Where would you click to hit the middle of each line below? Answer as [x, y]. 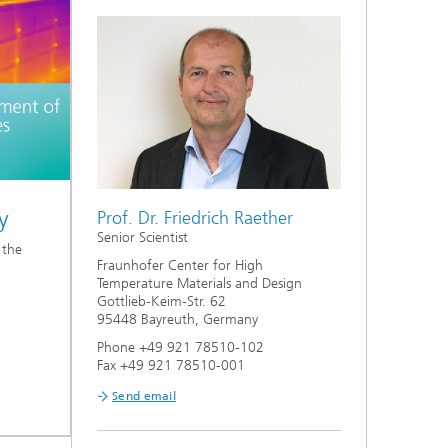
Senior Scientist [142, 238]
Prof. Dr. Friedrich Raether [195, 218]
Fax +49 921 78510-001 [171, 366]
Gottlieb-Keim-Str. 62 [161, 302]
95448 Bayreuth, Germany [177, 320]
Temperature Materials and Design [199, 284]
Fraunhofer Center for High [180, 266]
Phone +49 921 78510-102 [180, 348]
